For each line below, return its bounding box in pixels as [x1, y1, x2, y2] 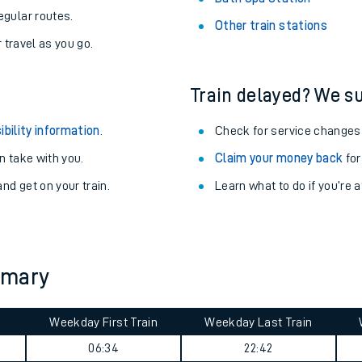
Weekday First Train [49, 316, 158, 329]
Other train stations [215, 19, 327, 32]
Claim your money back [215, 152, 343, 165]
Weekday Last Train [204, 316, 313, 329]
